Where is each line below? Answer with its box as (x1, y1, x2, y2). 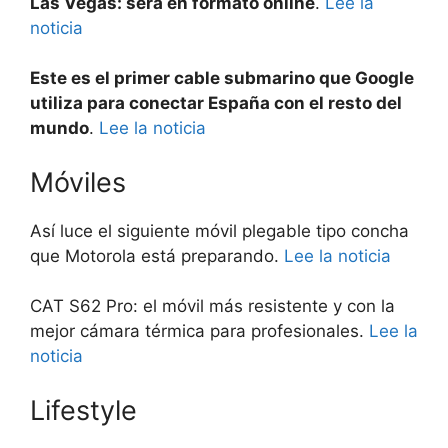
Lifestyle (30, 393, 137, 427)
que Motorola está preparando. (30, 245, 284, 266)
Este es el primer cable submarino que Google (30, 68, 414, 88)
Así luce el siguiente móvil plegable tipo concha (30, 220, 409, 241)
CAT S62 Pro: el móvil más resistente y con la (30, 296, 395, 316)
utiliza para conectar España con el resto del (30, 93, 402, 113)
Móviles (30, 165, 126, 199)
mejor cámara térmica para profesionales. (30, 321, 369, 341)
